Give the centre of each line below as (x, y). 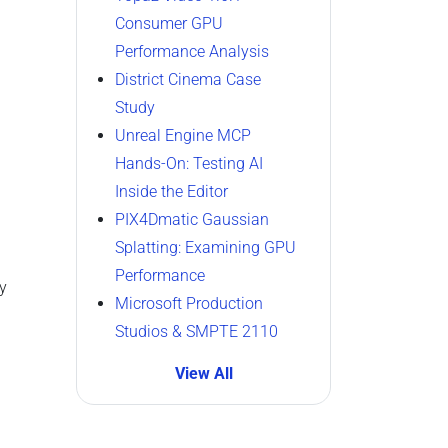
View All (203, 373)
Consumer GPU (169, 23)
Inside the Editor (171, 191)
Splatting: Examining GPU (205, 247)
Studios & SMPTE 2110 (196, 331)
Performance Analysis (192, 51)
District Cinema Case (188, 79)
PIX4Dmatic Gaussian (192, 219)
